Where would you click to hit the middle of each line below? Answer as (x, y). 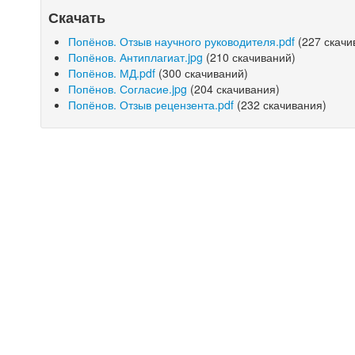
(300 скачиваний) (202, 73)
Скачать (77, 17)
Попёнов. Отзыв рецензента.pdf (151, 105)
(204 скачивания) (234, 89)
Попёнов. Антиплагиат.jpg (136, 57)
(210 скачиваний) (250, 57)
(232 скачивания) (281, 105)
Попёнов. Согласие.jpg (128, 89)
